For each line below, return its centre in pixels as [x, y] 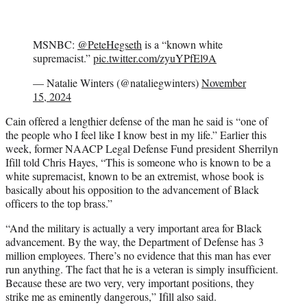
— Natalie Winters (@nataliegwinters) [117, 82]
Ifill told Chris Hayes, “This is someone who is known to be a [138, 162]
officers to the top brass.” [59, 203]
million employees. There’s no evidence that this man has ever [138, 255]
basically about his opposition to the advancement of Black [132, 189]
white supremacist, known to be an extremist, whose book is [135, 175]
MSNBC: [55, 44]
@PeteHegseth [110, 44]
